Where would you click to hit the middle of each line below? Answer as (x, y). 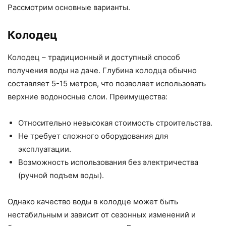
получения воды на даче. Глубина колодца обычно (102, 71)
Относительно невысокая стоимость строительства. (115, 123)
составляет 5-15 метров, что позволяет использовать (107, 84)
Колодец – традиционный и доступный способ (94, 58)
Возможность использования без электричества (108, 162)
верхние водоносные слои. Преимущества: (88, 97)
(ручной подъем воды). (61, 176)
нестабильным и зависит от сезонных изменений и (102, 215)
